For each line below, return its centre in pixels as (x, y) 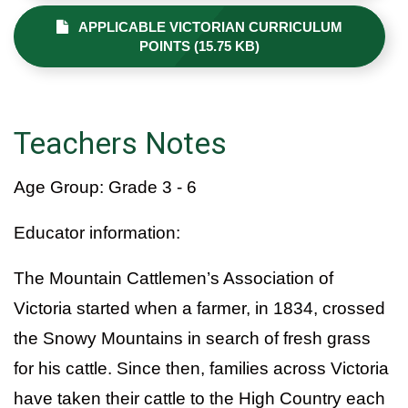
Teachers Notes (120, 143)
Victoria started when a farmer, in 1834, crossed (199, 308)
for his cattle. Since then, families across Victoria (201, 368)
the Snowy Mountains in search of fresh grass (192, 338)
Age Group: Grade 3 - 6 (105, 187)
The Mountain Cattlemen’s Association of (173, 278)
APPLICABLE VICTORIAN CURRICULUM (205, 26)
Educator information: (97, 232)
